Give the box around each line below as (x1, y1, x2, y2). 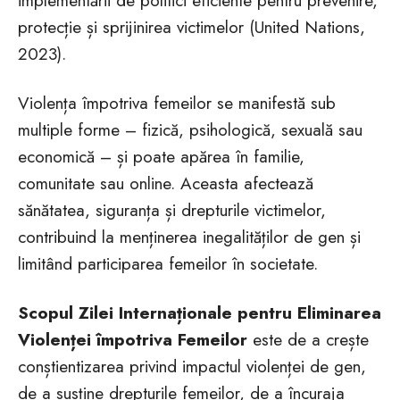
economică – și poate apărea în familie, (18, 145, 304, 169)
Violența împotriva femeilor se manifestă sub (18, 91, 336, 115)
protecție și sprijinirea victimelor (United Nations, (18, 15, 365, 39)
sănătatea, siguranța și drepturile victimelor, (18, 198, 326, 222)
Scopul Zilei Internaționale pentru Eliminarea (18, 301, 381, 325)
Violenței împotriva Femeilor (18, 328, 247, 352)
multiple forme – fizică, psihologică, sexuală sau (18, 118, 362, 142)
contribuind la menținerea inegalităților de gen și (18, 225, 361, 249)
